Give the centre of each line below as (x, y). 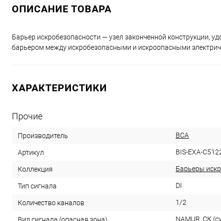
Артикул (31, 152)
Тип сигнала (37, 186)
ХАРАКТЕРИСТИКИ (59, 88)
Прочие (27, 116)
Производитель (43, 135)
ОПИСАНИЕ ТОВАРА (62, 9)
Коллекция (35, 169)
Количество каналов (51, 203)
